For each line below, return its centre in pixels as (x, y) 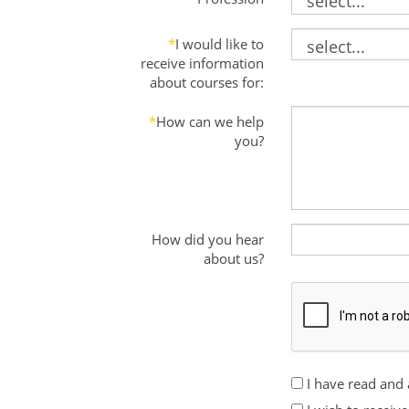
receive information (202, 63)
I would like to (219, 43)
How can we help (210, 121)
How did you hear (207, 239)
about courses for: (206, 82)
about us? (233, 258)
